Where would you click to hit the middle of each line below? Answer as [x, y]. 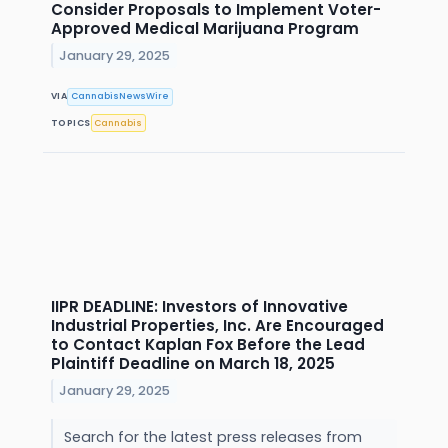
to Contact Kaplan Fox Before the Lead [208, 345]
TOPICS [71, 122]
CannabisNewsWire [120, 96]
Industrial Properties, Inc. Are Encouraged [217, 326]
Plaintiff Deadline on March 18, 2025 [193, 364]
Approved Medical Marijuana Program [205, 28]
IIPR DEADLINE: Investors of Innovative [199, 307]
